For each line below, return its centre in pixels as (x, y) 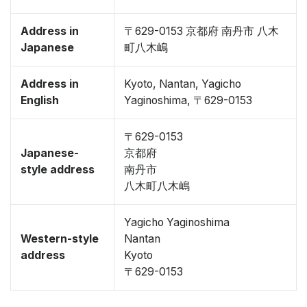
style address (58, 170)
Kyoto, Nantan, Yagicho (183, 84)
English (40, 100)
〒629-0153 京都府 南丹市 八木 (201, 31)
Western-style (60, 239)
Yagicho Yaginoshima (177, 222)
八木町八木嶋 (157, 186)
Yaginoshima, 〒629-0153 (188, 100)
